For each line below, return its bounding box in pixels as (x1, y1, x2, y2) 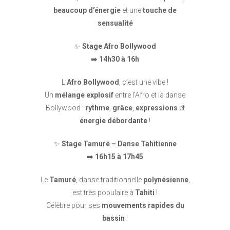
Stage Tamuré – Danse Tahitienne (61, 140, 177, 148)
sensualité (97, 19, 133, 27)
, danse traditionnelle (75, 176, 143, 184)
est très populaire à (72, 188, 135, 197)
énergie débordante (80, 117, 147, 125)
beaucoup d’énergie (53, 6, 121, 14)
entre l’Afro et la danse (113, 91, 185, 99)
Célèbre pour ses (46, 201, 102, 209)
